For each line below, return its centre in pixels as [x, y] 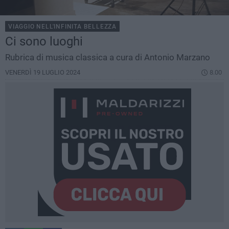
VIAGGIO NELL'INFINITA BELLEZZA [62, 27]
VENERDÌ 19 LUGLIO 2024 [43, 73]
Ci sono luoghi [44, 42]
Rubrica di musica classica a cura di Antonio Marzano [108, 58]
